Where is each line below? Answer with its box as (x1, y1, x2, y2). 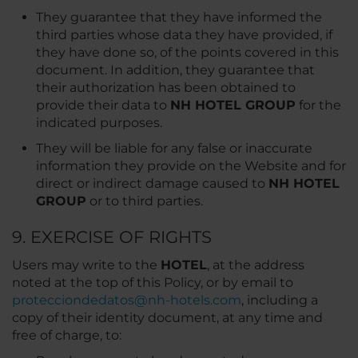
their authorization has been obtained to (36, 80, 296, 95)
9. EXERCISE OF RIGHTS (12, 227, 212, 247)
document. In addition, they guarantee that (36, 62, 315, 78)
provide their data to (36, 97, 170, 113)
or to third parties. (86, 193, 203, 209)
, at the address (207, 257, 304, 272)
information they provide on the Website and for (36, 158, 346, 173)
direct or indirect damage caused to (36, 176, 268, 191)
